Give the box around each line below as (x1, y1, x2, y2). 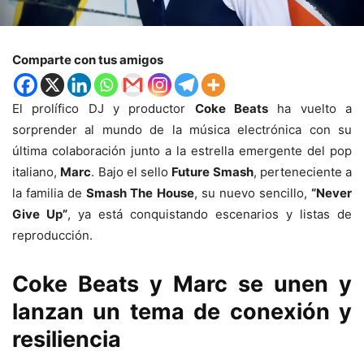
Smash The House (86, 184, 194, 201)
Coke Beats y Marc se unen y (12, 270, 352, 297)
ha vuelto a (268, 100, 353, 116)
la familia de (12, 184, 87, 201)
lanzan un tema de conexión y (12, 297, 352, 325)
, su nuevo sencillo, (193, 184, 312, 201)
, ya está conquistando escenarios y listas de (67, 206, 352, 222)
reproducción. (12, 227, 93, 243)
